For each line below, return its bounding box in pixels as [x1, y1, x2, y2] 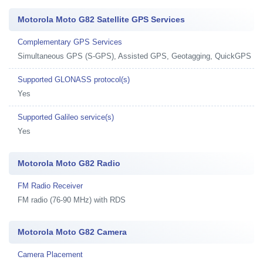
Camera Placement [18, 250, 83, 259]
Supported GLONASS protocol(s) [18, 75, 130, 84]
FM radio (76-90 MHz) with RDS [18, 195, 126, 204]
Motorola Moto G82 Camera [18, 227, 127, 237]
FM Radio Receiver [18, 181, 83, 190]
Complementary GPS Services [18, 38, 122, 46]
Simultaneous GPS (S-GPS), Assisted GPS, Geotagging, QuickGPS [18, 52, 251, 60]
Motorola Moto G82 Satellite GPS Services [18, 15, 185, 24]
